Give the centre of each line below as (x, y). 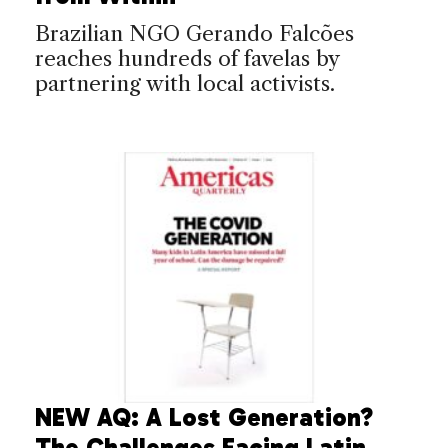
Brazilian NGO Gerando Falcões (194, 33)
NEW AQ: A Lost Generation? (204, 417)
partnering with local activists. (185, 83)
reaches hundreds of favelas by (187, 58)
